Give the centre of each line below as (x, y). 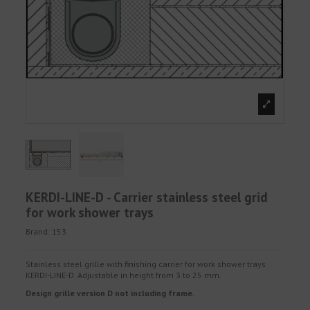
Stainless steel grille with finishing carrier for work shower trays (146, 264)
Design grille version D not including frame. (110, 293)
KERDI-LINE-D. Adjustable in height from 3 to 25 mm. (124, 275)
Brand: (38, 232)
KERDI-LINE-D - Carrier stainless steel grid (147, 197)
